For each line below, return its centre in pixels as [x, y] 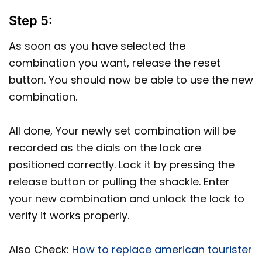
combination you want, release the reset [115, 63]
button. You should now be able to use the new [131, 80]
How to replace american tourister [162, 249]
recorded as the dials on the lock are [105, 147]
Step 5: [30, 20]
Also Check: [40, 249]
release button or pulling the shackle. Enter [119, 181]
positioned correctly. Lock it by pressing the [122, 164]
